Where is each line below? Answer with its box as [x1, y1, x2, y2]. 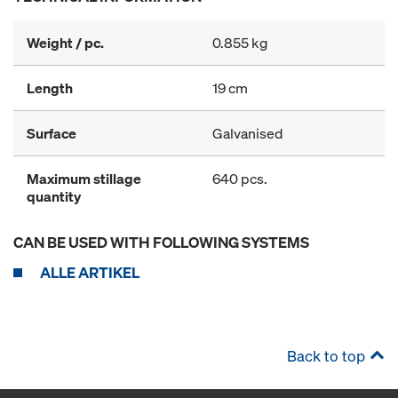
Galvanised [212, 123, 283, 143]
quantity [27, 187, 81, 206]
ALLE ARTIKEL [40, 262, 139, 283]
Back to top [287, 346, 365, 366]
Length [27, 78, 73, 98]
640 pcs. [212, 169, 267, 188]
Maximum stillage [27, 169, 141, 188]
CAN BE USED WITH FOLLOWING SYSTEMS [13, 232, 309, 252]
